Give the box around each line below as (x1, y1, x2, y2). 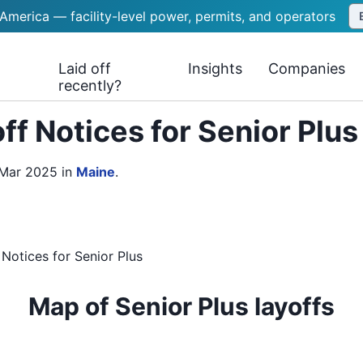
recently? (58, 77, 122, 94)
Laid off (58, 60, 112, 77)
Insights (188, 60, 243, 77)
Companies (268, 60, 346, 77)
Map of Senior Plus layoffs (28, 292, 335, 321)
